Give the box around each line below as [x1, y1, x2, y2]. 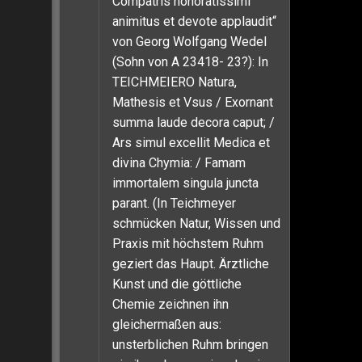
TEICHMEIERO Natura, [112, 74, 237, 90]
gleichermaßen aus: [112, 317, 221, 332]
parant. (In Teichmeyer [112, 196, 236, 211]
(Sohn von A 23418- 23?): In [112, 54, 268, 69]
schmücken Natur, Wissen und [112, 216, 280, 231]
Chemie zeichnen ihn [112, 297, 229, 312]
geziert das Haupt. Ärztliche [112, 256, 269, 271]
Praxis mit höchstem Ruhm [112, 236, 263, 251]
